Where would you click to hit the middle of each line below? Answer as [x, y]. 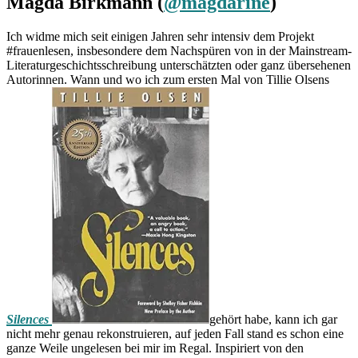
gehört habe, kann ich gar [273, 320]
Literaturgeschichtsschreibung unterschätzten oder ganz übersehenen [179, 66]
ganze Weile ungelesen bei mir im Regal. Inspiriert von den [155, 348]
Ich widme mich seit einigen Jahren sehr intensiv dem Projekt [160, 37]
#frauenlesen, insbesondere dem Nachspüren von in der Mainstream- [179, 51]
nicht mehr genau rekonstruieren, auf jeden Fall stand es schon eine [175, 334]
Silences [28, 320]
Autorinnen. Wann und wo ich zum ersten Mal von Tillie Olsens [168, 80]
